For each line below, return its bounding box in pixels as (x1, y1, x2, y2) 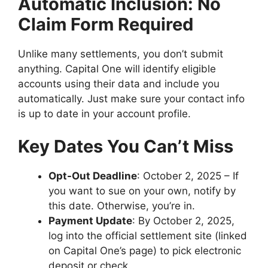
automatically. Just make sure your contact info (18, 92, 245, 105)
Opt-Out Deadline (48, 170, 137, 182)
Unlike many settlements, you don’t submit (18, 47, 223, 60)
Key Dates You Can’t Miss (18, 136, 233, 157)
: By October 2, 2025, (132, 215, 234, 227)
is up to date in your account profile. (18, 107, 191, 120)
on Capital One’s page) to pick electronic (48, 245, 241, 257)
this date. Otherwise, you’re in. (48, 200, 195, 212)
